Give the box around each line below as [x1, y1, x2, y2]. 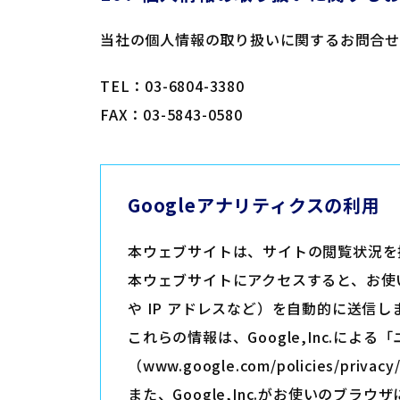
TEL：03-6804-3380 [100, 75, 245, 96]
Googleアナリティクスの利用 [128, 192, 380, 218]
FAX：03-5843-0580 [100, 104, 243, 125]
